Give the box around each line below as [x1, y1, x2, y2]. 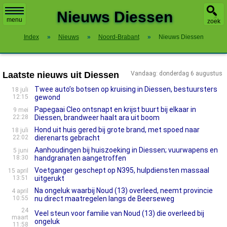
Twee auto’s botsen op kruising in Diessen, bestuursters [34, 85, 217, 93]
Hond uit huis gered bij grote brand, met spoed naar [34, 126, 200, 134]
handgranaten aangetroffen [34, 154, 126, 162]
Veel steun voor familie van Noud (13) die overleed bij [34, 209, 204, 217]
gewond [34, 93, 60, 101]
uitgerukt [34, 174, 64, 182]
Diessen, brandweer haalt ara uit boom [34, 113, 160, 122]
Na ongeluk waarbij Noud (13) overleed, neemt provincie [34, 186, 213, 195]
